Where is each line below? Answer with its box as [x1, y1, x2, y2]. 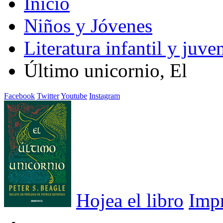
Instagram [89, 91, 120, 100]
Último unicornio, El [24, 60, 187, 81]
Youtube [61, 91, 87, 100]
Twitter [37, 91, 59, 100]
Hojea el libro [76, 189, 184, 211]
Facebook [4, 91, 35, 100]
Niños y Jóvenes [24, 15, 152, 36]
